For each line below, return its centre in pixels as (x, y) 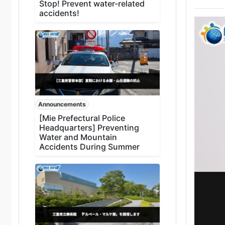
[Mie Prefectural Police (82, 118)
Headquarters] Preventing (89, 127)
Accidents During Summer (89, 146)
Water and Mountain (78, 137)
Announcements (62, 104)
